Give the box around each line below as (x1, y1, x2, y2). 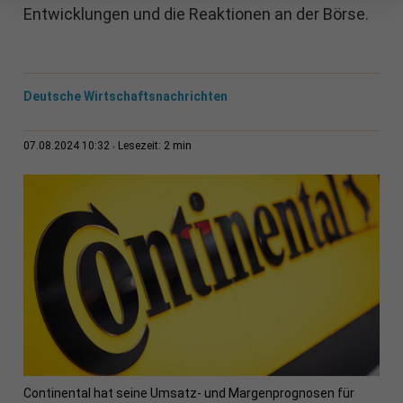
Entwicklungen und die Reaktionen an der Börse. (22, 4, 369, 24)
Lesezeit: (117, 139, 164, 153)
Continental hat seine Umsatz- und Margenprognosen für (22, 386, 354, 401)
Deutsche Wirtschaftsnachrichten (22, 89, 228, 104)
